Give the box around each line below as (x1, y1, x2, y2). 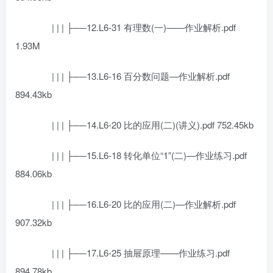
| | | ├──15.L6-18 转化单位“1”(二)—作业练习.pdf (34, 149, 247, 161)
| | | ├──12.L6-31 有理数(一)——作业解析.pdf (34, 21, 236, 34)
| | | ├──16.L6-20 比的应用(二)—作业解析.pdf (34, 197, 236, 210)
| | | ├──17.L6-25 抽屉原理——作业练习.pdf (34, 246, 230, 259)
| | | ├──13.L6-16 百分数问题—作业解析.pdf (34, 69, 230, 82)
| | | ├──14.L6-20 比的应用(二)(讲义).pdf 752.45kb (34, 118, 253, 131)
